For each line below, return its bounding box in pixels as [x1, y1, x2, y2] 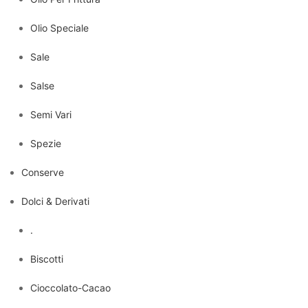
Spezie [30, 137, 61, 149]
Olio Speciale [30, 21, 89, 34]
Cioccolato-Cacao [30, 281, 111, 294]
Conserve [21, 166, 64, 178]
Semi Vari [30, 108, 71, 120]
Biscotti [30, 252, 63, 265]
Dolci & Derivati [21, 195, 89, 207]
